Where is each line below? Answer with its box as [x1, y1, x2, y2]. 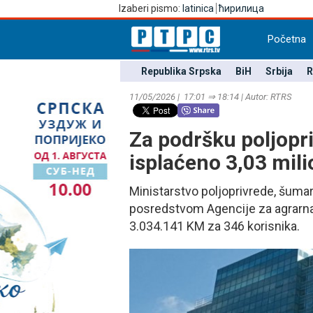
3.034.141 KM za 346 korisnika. [129, 219, 300, 233]
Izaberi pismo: [119, 3, 182, 14]
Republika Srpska [140, 66, 221, 77]
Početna [268, 33, 306, 45]
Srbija [265, 66, 293, 77]
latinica [182, 3, 214, 14]
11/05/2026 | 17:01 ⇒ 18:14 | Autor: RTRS [129, 92, 291, 102]
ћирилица [219, 3, 264, 14]
